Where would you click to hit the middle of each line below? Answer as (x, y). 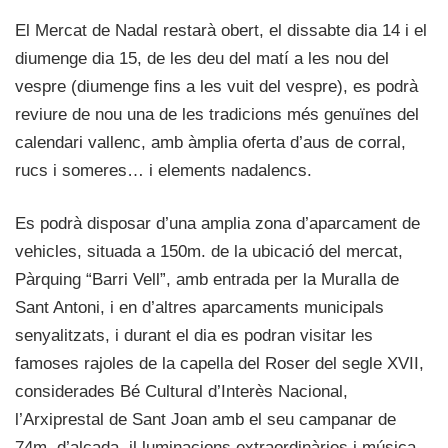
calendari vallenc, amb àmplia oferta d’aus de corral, (210, 143)
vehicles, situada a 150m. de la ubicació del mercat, (209, 252)
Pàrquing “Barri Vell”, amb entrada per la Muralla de (207, 280)
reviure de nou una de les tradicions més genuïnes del (217, 115)
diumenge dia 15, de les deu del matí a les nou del (202, 59)
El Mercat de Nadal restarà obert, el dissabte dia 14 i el (221, 31)
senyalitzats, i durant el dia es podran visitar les (194, 336)
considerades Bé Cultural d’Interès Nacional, (181, 392)
